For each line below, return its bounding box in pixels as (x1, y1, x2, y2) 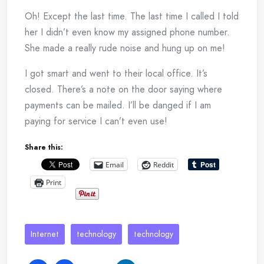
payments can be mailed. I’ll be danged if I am (25, 98, 211, 112)
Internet (31, 228, 59, 240)
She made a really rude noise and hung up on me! (25, 41, 225, 55)
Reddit (153, 159, 174, 170)
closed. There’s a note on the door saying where (25, 82, 222, 96)
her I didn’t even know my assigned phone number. (25, 25, 230, 39)
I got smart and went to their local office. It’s (25, 67, 207, 80)
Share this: (25, 142, 63, 153)
